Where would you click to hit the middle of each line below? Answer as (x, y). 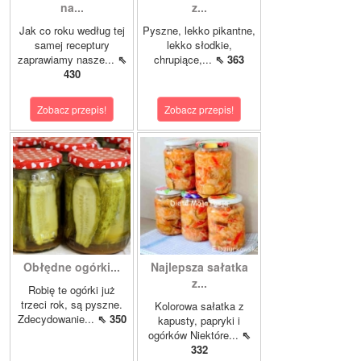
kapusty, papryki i (199, 321)
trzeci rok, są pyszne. (72, 305)
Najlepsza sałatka (199, 267)
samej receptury (72, 45)
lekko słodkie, (199, 45)
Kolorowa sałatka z (199, 306)
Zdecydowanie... (57, 319)
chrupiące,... (185, 60)
